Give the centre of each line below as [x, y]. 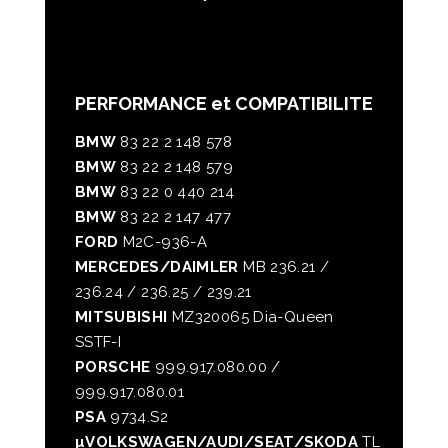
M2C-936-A [165, 242]
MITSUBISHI [123, 317]
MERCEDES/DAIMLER [159, 267]
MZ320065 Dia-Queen [252, 317]
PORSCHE [114, 367]
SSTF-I [98, 342]
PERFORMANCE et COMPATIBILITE [223, 104]
